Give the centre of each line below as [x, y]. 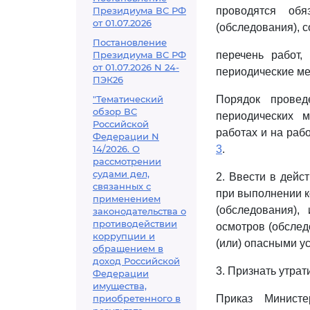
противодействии [135, 224]
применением [127, 199]
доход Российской [136, 261]
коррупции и [124, 236]
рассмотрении [127, 161]
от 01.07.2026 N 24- [136, 67]
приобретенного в [137, 298]
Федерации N [126, 136]
